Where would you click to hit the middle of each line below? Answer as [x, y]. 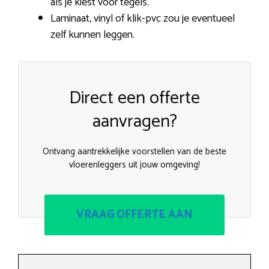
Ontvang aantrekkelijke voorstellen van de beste [134, 152]
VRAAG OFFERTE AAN [134, 214]
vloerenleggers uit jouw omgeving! [134, 165]
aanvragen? [134, 122]
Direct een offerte [134, 98]
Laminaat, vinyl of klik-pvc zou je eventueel [143, 19]
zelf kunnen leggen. [92, 35]
